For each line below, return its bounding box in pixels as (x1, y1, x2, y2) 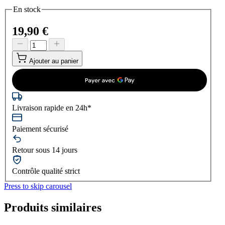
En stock (13, 5, 41, 14)
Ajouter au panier (29, 57, 78, 65)
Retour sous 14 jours (12, 146, 77, 155)
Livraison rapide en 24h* (12, 103, 91, 113)
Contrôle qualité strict (12, 167, 80, 176)
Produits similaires (4, 201, 101, 214)
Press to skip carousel (4, 182, 72, 191)
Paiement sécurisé (12, 125, 68, 134)
